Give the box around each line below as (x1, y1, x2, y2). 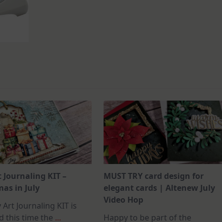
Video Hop (104, 194, 144, 205)
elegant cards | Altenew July (104, 182, 216, 193)
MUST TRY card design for (104, 170, 204, 181)
